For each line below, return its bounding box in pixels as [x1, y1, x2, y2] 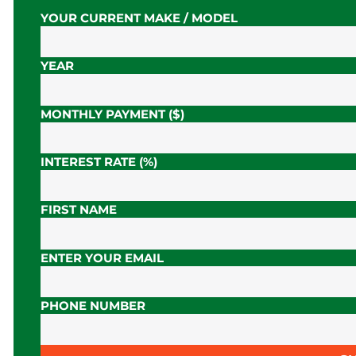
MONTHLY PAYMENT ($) [41, 106, 184, 122]
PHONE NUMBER [41, 298, 145, 314]
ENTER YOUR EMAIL [41, 250, 164, 265]
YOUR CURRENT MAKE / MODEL [41, 10, 238, 25]
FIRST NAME [41, 202, 117, 218]
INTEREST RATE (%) [41, 153, 157, 169]
